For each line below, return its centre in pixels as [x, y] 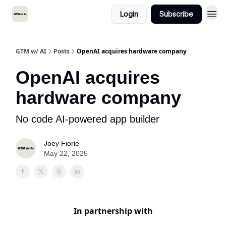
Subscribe [176, 14]
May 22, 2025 [66, 153]
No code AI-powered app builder [88, 119]
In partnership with [113, 211]
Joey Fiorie [62, 143]
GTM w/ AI [31, 51]
